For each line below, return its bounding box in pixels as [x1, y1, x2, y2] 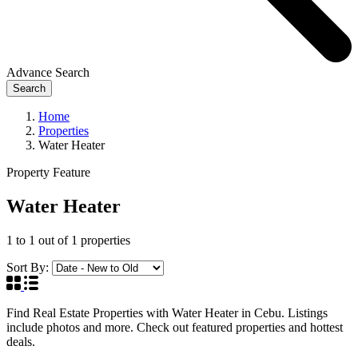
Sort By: [6, 260, 49, 274]
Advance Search [6, 66, 89, 79]
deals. [6, 334, 35, 348]
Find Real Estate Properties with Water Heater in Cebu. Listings [6, 305, 328, 320]
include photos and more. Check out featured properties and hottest [6, 320, 343, 334]
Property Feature [6, 165, 90, 179]
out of [35, 233, 71, 247]
